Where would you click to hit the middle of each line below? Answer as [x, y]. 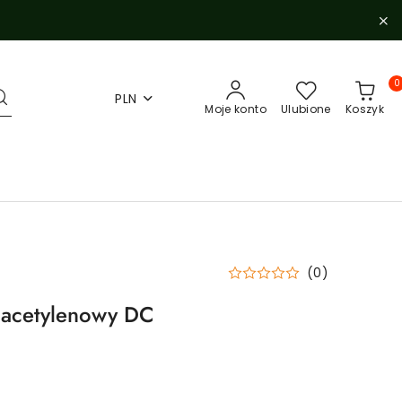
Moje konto [236, 109]
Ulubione [306, 109]
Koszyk [364, 109]
